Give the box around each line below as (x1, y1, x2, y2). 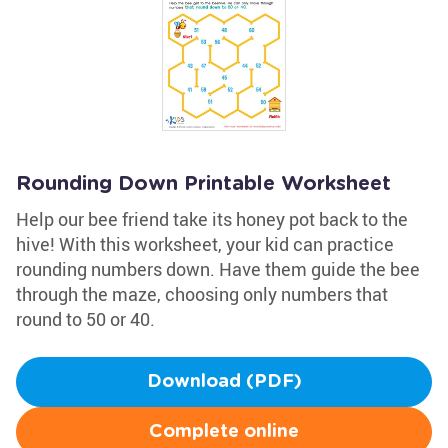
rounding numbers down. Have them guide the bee (16, 257, 420, 281)
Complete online (149, 423, 299, 441)
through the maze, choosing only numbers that (16, 282, 388, 306)
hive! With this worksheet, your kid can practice (16, 232, 394, 256)
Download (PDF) (146, 373, 302, 391)
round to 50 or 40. (16, 307, 155, 331)
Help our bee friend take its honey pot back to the (16, 207, 408, 231)
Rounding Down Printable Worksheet (16, 174, 391, 194)
